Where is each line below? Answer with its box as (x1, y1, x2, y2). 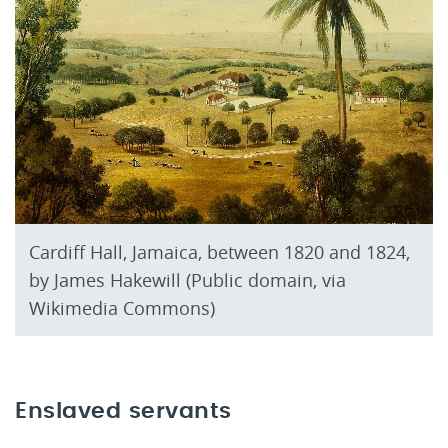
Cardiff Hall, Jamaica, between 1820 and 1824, (29, 239, 410, 264)
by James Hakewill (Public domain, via (29, 267, 346, 292)
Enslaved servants (15, 399, 232, 422)
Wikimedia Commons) (29, 295, 215, 320)
